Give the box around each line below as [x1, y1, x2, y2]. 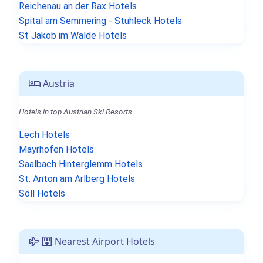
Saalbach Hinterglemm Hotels [19, 158, 143, 170]
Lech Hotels [19, 129, 70, 140]
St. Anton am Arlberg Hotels [19, 173, 135, 184]
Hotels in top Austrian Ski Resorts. [19, 106, 134, 116]
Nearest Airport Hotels [52, 234, 155, 248]
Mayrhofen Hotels [19, 143, 94, 155]
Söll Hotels [19, 187, 65, 199]
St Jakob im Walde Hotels [19, 29, 127, 41]
